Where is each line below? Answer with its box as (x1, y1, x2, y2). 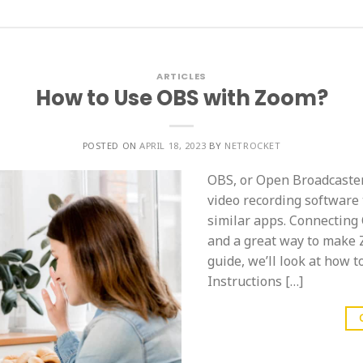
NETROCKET (224, 139, 281, 152)
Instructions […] (207, 272, 303, 291)
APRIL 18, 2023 (139, 139, 207, 152)
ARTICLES (156, 69, 207, 83)
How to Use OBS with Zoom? (35, 83, 328, 113)
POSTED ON (82, 139, 140, 152)
